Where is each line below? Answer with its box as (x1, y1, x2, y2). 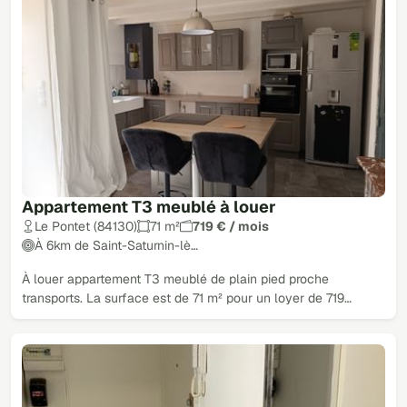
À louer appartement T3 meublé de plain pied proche (22, 270, 329, 287)
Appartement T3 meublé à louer (22, 195, 276, 217)
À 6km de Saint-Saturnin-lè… (35, 236, 198, 253)
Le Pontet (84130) (35, 217, 137, 234)
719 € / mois (193, 217, 269, 234)
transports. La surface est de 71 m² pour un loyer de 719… (22, 289, 352, 306)
